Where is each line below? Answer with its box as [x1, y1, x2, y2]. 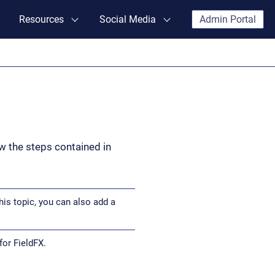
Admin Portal [199, 14, 256, 25]
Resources [19, 14, 64, 25]
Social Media [99, 14, 156, 25]
